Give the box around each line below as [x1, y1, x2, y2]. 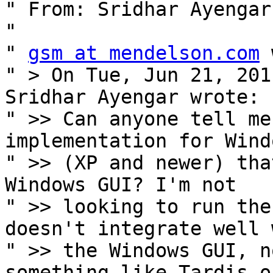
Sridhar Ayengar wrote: [5, 86, 260, 108]
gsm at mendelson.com [28, 42, 260, 65]
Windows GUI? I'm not [5, 174, 236, 196]
